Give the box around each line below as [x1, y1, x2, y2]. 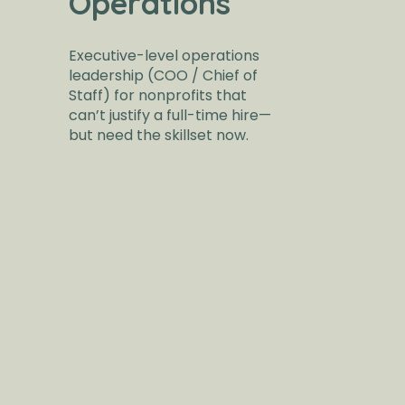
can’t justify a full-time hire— [68, 105, 271, 127]
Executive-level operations [68, 45, 259, 67]
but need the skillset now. [68, 125, 249, 146]
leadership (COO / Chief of [68, 65, 258, 87]
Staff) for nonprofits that [68, 85, 247, 107]
